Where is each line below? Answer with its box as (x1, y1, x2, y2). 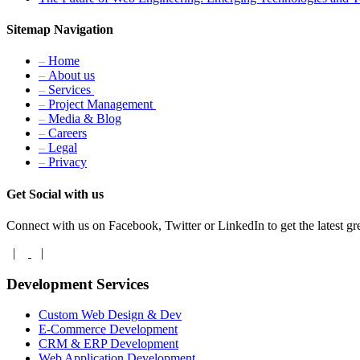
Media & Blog (45, 112, 121, 126)
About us (45, 68, 95, 83)
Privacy (45, 155, 87, 170)
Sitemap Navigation (6, 22, 113, 37)
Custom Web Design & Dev (39, 308, 182, 322)
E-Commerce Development (39, 322, 178, 337)
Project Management (45, 97, 156, 112)
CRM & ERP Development (39, 337, 178, 351)
